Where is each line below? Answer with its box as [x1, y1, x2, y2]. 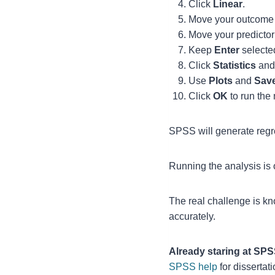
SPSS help [169, 261, 217, 273]
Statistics [213, 60, 256, 71]
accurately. [169, 211, 215, 222]
